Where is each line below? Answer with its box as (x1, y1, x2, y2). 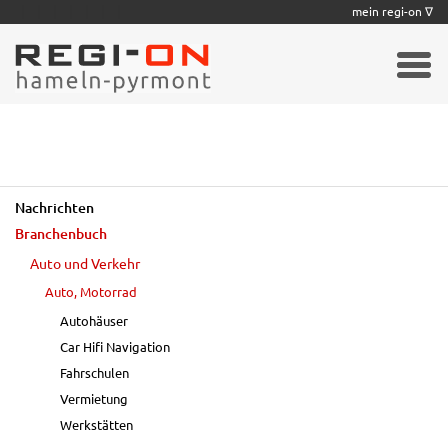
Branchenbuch (15, 224, 107, 243)
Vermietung (60, 390, 128, 407)
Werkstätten (60, 416, 133, 433)
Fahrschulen (60, 364, 129, 381)
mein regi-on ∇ (352, 3, 433, 19)
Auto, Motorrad (45, 283, 137, 300)
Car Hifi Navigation (60, 338, 170, 355)
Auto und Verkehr (30, 254, 140, 272)
